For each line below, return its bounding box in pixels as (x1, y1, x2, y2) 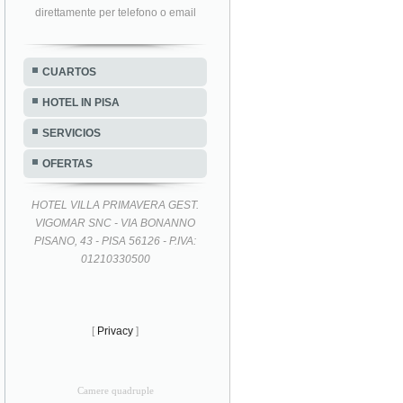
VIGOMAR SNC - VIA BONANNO (35, 216, 196, 229)
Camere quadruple (76, 385, 154, 396)
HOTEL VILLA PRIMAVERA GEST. (31, 198, 200, 211)
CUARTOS (42, 65, 96, 78)
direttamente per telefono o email (34, 5, 196, 19)
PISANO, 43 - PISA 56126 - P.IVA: (34, 234, 197, 247)
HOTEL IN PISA (42, 95, 120, 109)
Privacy (97, 324, 134, 337)
